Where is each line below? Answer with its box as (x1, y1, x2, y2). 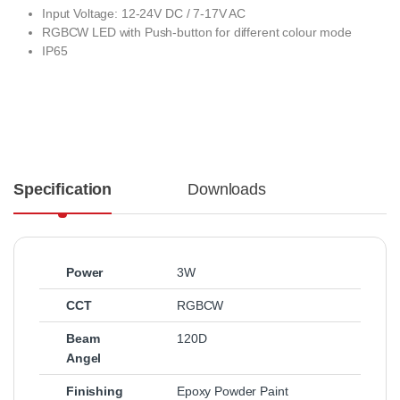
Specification (13, 180, 112, 199)
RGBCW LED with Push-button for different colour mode (42, 25, 352, 40)
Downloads (187, 180, 266, 199)
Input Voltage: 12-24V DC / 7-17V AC (42, 6, 246, 21)
